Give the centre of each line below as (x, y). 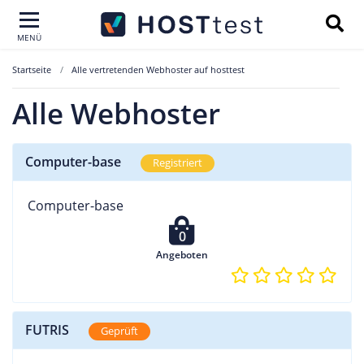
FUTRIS (47, 330)
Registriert (178, 163)
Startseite (32, 69)
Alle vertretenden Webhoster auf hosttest (158, 69)
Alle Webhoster (116, 113)
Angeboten (182, 254)
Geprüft (119, 331)
